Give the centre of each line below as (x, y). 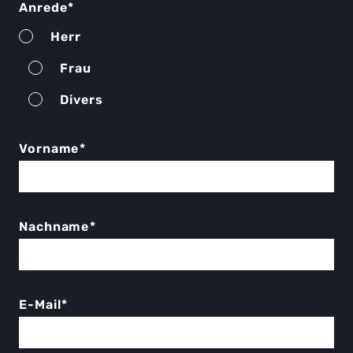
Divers (82, 99)
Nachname (54, 226)
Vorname (49, 148)
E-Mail (40, 304)
